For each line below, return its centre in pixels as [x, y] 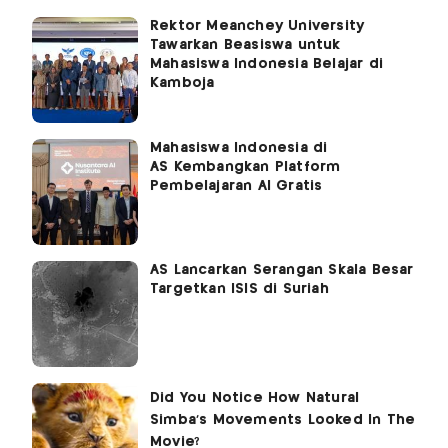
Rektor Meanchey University [257, 26]
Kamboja [182, 83]
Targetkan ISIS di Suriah [239, 289]
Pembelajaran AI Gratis [236, 186]
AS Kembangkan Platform [245, 167]
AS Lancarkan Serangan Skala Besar [282, 270]
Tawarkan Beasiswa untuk [245, 45]
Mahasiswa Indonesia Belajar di [266, 64]
